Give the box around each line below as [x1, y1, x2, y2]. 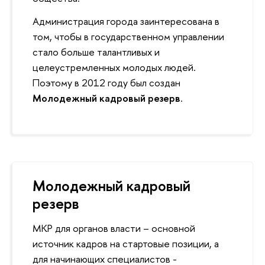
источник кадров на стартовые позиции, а [33, 237, 219, 251]
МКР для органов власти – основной [33, 221, 195, 235]
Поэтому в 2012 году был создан [33, 76, 180, 90]
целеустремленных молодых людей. [33, 60, 196, 75]
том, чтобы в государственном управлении [33, 30, 224, 44]
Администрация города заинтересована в [33, 14, 219, 28]
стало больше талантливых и [33, 45, 160, 59]
